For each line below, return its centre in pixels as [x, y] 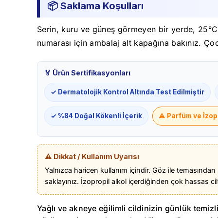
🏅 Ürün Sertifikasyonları [87, 73]
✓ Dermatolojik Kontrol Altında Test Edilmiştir [127, 92]
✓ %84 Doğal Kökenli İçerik [96, 116]
